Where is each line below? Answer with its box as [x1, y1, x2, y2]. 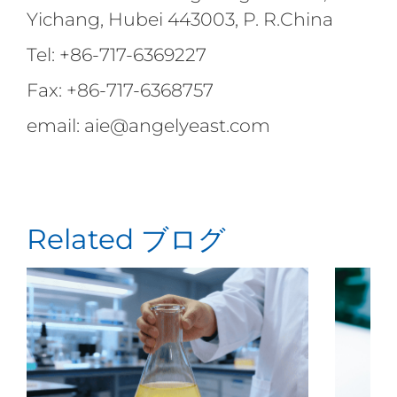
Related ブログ [26, 222, 226, 256]
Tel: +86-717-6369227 [26, 43, 206, 66]
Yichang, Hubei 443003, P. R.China [26, 8, 333, 31]
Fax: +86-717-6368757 [26, 79, 214, 102]
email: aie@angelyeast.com [26, 114, 270, 137]
